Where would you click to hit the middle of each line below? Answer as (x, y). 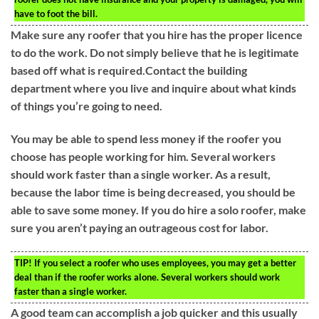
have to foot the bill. (56, 14)
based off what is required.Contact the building (129, 70)
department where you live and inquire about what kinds (153, 88)
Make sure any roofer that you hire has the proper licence (157, 35)
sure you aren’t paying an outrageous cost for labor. (140, 227)
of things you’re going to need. (87, 106)
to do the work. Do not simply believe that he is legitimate (155, 53)
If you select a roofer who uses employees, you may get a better (164, 262)
